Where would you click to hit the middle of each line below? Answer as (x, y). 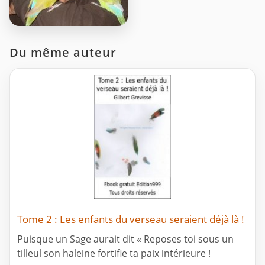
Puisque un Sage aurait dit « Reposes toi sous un (125, 239)
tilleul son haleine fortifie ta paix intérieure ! (114, 253)
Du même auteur (63, 53)
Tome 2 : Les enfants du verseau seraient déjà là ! (131, 219)
